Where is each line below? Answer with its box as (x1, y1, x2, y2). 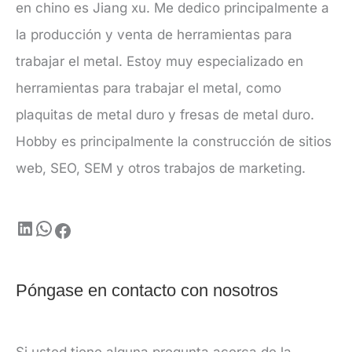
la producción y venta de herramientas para (16, 27, 292, 43)
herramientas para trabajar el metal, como (16, 80, 281, 97)
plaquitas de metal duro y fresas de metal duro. (16, 107, 314, 123)
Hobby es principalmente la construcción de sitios (16, 134, 332, 150)
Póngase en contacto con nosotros (16, 280, 278, 301)
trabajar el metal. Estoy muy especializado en (16, 53, 303, 70)
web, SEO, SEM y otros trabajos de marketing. (16, 160, 306, 177)
